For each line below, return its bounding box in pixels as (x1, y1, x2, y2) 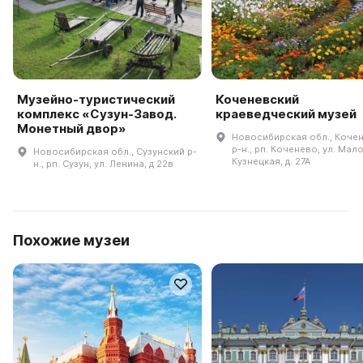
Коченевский (215, 91, 299, 107)
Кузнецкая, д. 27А (231, 155, 310, 167)
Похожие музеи (13, 231, 130, 249)
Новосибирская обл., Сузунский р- (33, 145, 197, 157)
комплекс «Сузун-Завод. (17, 105, 176, 122)
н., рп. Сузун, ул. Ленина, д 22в (33, 157, 173, 169)
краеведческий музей (215, 105, 357, 122)
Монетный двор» (17, 120, 126, 136)
